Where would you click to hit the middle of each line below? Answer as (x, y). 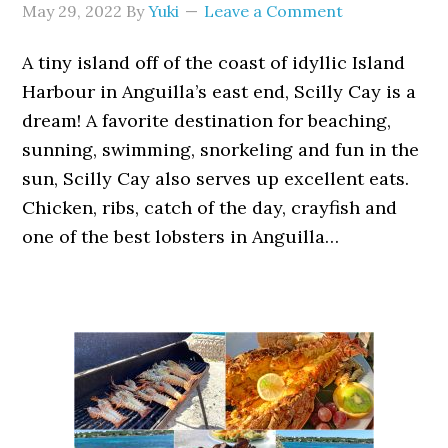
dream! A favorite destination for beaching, (207, 120)
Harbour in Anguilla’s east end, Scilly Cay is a (219, 91)
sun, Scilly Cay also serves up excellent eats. (216, 178)
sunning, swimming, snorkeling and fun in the (221, 149)
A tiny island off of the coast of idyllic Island (214, 62)
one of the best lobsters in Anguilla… (181, 236)
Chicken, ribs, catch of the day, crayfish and (210, 207)
